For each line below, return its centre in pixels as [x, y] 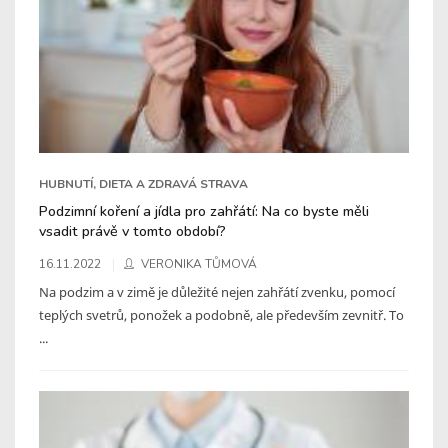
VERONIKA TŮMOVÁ [199, 263]
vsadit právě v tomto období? [132, 230]
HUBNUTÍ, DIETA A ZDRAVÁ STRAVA [143, 183]
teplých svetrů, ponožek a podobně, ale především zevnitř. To [221, 314]
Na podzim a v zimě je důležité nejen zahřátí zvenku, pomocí [217, 291]
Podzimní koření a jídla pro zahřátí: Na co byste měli [204, 210]
